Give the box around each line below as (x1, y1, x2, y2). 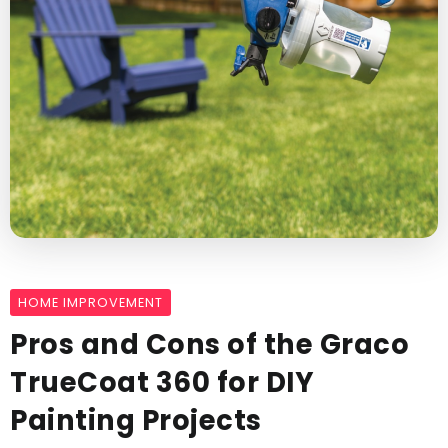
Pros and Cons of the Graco (10, 325, 409, 364)
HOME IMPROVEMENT (18, 294, 163, 311)
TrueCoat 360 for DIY (10, 363, 314, 402)
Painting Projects (10, 401, 262, 440)
